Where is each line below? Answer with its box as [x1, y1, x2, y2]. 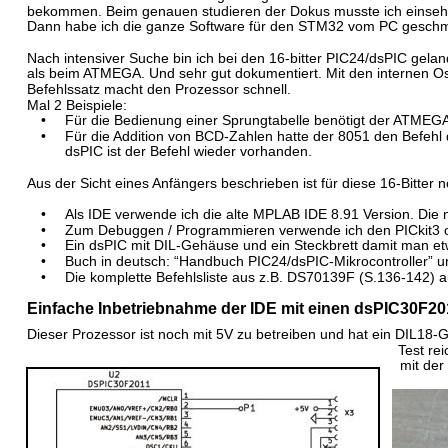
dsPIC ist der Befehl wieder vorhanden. [65, 143, 312, 159]
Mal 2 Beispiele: [27, 97, 127, 113]
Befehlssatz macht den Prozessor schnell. [27, 81, 291, 97]
